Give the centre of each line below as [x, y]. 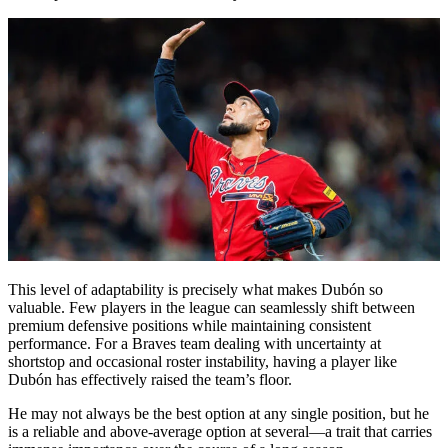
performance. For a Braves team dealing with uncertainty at [194, 343]
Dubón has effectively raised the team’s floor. [150, 379]
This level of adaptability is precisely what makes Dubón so [195, 289]
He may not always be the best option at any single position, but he [218, 413]
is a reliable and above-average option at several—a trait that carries [220, 431]
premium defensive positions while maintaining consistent [189, 325]
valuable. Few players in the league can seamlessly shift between [211, 307]
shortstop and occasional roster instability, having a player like [202, 361]
